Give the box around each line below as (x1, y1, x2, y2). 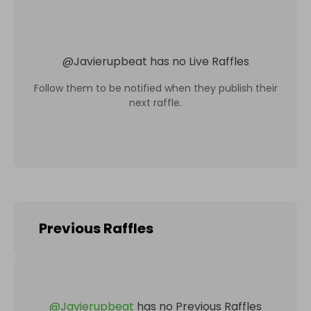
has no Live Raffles (149, 53, 249, 69)
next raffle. (129, 95, 182, 110)
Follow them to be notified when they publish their (33, 81, 278, 95)
